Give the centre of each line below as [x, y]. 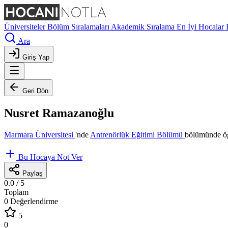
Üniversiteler [26, 27]
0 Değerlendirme [31, 201]
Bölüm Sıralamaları [79, 27]
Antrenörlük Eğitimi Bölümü [137, 134]
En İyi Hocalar [201, 27]
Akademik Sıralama [144, 27]
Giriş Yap [36, 57]
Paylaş [33, 173]
